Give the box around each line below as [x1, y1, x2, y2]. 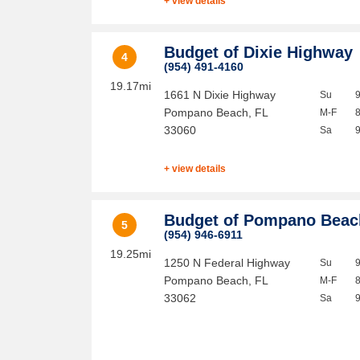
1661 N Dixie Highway [164, 88, 276, 101]
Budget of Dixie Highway [164, 43, 354, 61]
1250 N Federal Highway [164, 256, 291, 269]
